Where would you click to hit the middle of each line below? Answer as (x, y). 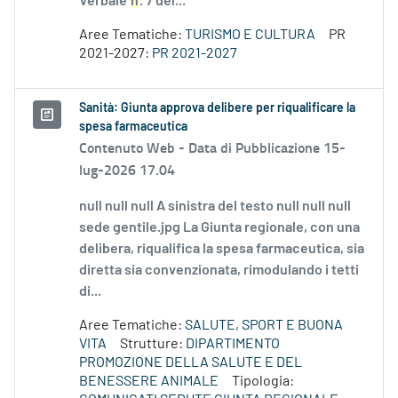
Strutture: (153, 344)
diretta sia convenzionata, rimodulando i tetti (219, 271)
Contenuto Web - (134, 147)
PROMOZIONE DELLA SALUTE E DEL (191, 363)
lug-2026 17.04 (127, 170)
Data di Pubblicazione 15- (267, 147)
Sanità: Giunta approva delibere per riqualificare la (217, 109)
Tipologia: (263, 382)
